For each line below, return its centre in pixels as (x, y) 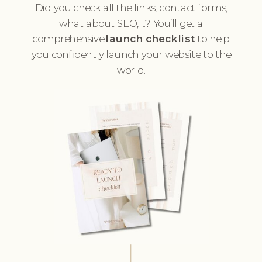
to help (213, 39)
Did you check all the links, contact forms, (131, 8)
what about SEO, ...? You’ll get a (131, 23)
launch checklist (151, 39)
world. (131, 70)
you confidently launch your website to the (131, 54)
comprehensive (69, 39)
